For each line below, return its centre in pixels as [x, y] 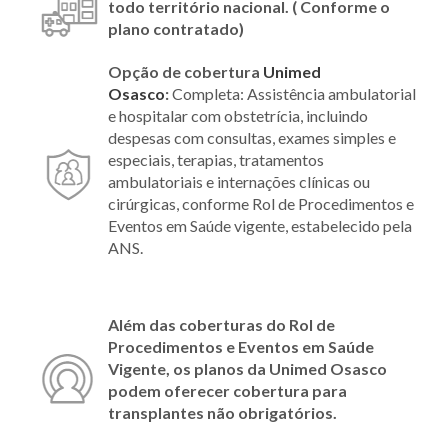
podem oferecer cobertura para [227, 390]
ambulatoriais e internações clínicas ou [239, 181]
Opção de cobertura [185, 71]
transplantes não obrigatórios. [222, 412]
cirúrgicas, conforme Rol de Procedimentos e [261, 203]
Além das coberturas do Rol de [221, 324]
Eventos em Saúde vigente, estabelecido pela [260, 225]
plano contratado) [176, 28]
